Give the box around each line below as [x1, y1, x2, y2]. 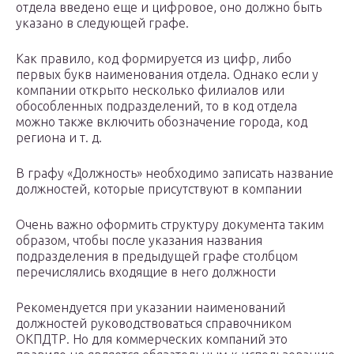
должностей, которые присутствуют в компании [16, 182, 302, 197]
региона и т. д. [16, 130, 102, 145]
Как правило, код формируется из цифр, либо [16, 51, 292, 66]
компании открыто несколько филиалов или [16, 83, 284, 98]
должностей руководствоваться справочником [16, 316, 292, 331]
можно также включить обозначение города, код [16, 115, 307, 130]
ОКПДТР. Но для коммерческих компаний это [16, 332, 288, 347]
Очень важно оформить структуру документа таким [16, 217, 324, 232]
